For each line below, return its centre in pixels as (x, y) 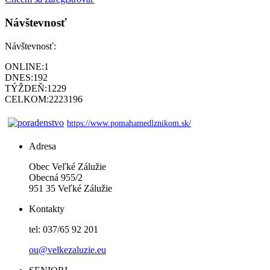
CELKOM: (27, 99)
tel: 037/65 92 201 (64, 229)
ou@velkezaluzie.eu (67, 250)
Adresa (42, 146)
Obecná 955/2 (56, 177)
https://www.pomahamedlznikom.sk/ (129, 123)
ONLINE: (24, 66)
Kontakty (47, 209)
